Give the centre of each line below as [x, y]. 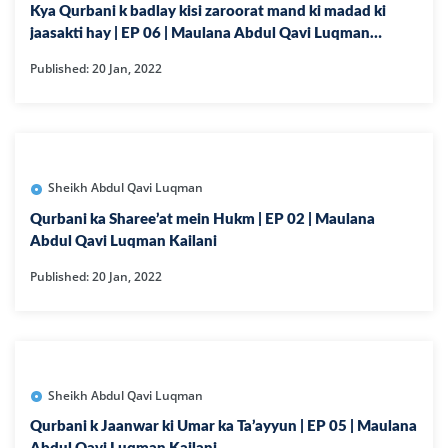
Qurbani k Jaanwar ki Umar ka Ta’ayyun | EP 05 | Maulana [223, 426]
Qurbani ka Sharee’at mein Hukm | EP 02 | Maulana [202, 219]
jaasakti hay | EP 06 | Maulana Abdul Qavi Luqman [200, 34]
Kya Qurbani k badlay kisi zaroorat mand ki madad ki [208, 12]
